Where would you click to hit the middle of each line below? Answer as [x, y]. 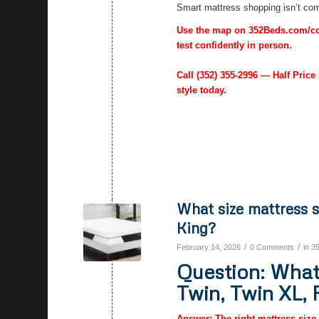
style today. [202, 90]
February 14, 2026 [209, 247]
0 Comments [272, 247]
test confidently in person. [235, 46]
